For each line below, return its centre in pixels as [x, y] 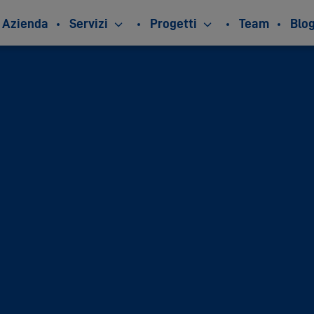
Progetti [173, 23]
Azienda [25, 23]
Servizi [89, 23]
